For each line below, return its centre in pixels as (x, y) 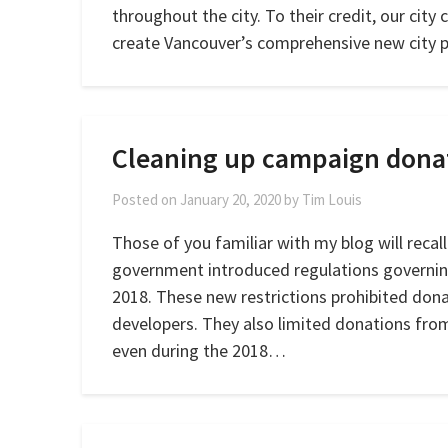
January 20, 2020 (230, 199)
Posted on (146, 199)
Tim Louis (332, 199)
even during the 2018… (199, 350)
